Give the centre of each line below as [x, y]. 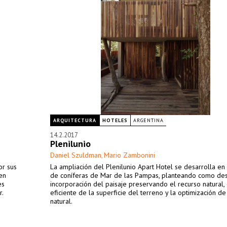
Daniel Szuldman [76, 155]
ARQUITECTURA [75, 120]
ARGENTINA [148, 120]
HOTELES [115, 120]
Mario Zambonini [129, 155]
